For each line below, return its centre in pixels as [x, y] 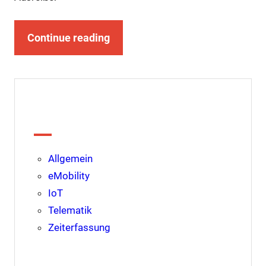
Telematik [70, 210]
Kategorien [63, 120]
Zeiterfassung [79, 228]
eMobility [69, 176]
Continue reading [68, 37]
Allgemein [70, 159]
